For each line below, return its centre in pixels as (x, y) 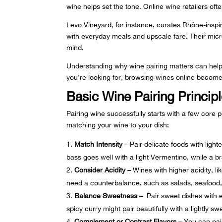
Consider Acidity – (104, 170)
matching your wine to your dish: (118, 125)
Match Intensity (99, 144)
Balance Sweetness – (110, 195)
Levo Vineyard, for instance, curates (125, 25)
